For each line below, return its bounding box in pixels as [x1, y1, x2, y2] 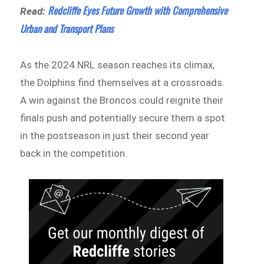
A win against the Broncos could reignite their [20, 94, 224, 106]
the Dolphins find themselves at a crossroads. [20, 76, 225, 88]
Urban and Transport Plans [20, 21, 114, 36]
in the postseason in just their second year [20, 129, 210, 141]
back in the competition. [20, 147, 128, 159]
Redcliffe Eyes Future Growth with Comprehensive [48, 2, 228, 18]
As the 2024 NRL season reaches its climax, [20, 58, 215, 71]
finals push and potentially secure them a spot [20, 111, 226, 124]
